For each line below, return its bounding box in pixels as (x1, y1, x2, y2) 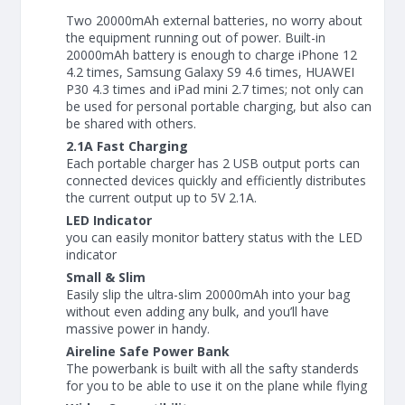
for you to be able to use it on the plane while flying (66, 376, 367, 394)
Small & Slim (66, 268, 146, 286)
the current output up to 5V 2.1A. (66, 188, 257, 206)
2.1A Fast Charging (66, 137, 188, 155)
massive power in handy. (66, 319, 210, 337)
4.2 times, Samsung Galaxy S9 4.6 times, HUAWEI (66, 62, 354, 80)
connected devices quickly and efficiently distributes (66, 171, 366, 189)
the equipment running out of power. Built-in (66, 28, 325, 46)
